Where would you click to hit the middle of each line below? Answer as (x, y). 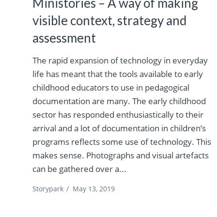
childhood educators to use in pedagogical (111, 87)
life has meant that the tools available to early (118, 74)
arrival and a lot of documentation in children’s (119, 128)
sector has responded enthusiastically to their (118, 114)
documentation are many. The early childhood (119, 101)
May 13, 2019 (94, 188)
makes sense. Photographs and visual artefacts (121, 155)
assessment (64, 38)
